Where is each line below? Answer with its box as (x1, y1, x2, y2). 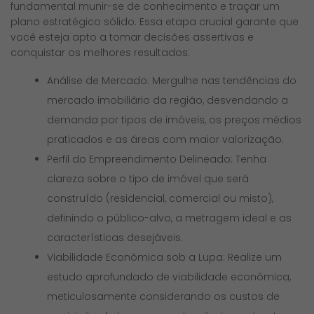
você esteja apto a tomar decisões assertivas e (11, 29, 254, 44)
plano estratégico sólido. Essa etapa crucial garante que (11, 14, 299, 29)
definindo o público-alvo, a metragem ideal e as (47, 210, 292, 225)
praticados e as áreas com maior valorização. (47, 132, 285, 146)
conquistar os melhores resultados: (11, 45, 190, 60)
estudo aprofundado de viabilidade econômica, (47, 269, 292, 284)
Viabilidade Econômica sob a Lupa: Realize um (47, 250, 282, 264)
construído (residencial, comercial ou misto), (47, 191, 274, 205)
